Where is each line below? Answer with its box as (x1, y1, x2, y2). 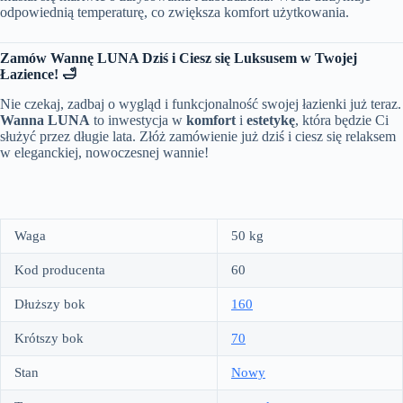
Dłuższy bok (14, 297, 85, 312)
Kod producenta (14, 263, 105, 278)
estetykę (246, 112, 295, 129)
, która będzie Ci (295, 112, 389, 129)
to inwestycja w (90, 112, 186, 129)
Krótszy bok (14, 331, 84, 346)
